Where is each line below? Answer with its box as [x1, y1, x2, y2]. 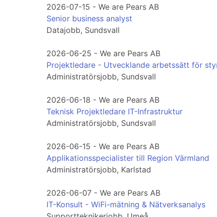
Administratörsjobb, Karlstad [46, 165, 151, 175]
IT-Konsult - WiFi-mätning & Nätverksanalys [46, 200, 205, 210]
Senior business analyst [46, 14, 132, 24]
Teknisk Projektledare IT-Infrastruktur [46, 107, 183, 117]
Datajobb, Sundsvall [46, 25, 120, 35]
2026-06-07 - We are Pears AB [46, 188, 160, 198]
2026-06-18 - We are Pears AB [46, 95, 159, 105]
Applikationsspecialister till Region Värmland [46, 153, 209, 163]
